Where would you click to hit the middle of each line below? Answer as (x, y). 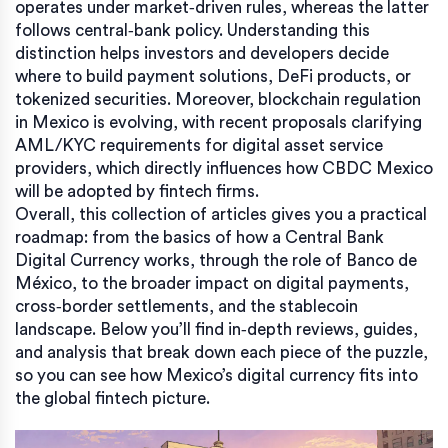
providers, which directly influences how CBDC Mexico (224, 168)
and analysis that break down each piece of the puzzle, (221, 352)
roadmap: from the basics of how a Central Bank (199, 237)
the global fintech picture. (112, 398)
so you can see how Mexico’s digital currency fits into (216, 375)
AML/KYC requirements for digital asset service (199, 145)
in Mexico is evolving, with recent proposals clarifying (218, 122)
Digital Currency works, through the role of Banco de (216, 260)
